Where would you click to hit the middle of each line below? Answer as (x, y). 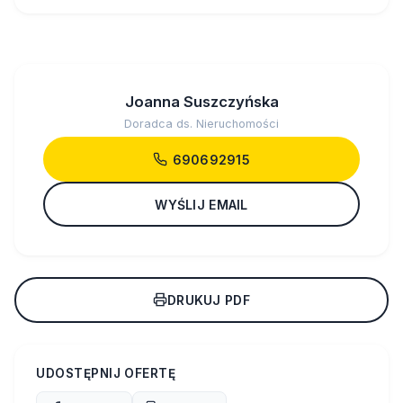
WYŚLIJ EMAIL (201, 204)
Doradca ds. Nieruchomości (201, 124)
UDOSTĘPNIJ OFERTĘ (106, 373)
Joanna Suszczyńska (201, 102)
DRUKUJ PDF (209, 300)
